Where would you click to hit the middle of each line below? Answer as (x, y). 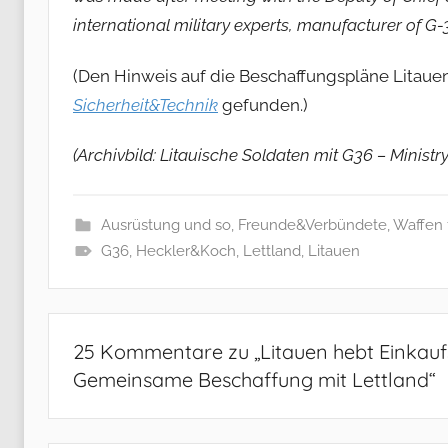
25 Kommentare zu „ (166, 351)
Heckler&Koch (185, 250)
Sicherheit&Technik (145, 104)
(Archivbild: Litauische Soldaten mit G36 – (231, 154)
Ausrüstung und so (165, 224)
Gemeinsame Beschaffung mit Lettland (251, 379)
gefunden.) (263, 104)
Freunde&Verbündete (312, 224)
